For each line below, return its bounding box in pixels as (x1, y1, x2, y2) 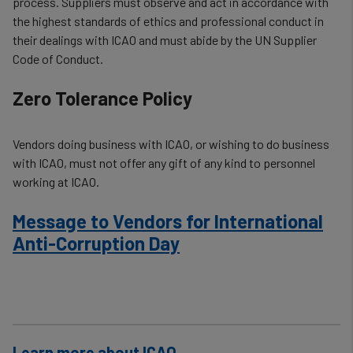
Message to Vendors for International (13, 210, 323, 232)
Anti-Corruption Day (13, 232, 180, 255)
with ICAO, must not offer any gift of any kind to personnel (13, 155, 315, 170)
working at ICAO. (13, 174, 99, 189)
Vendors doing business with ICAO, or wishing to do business (13, 136, 329, 151)
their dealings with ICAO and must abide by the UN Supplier (13, 32, 317, 47)
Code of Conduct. (13, 51, 103, 66)
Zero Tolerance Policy (13, 87, 192, 110)
